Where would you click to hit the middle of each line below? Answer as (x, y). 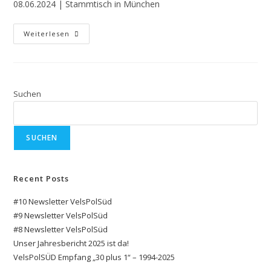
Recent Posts (41, 178)
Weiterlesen (47, 34)
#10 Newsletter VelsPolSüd (63, 201)
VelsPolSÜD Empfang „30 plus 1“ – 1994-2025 (94, 257)
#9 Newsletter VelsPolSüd (61, 215)
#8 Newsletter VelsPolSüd (61, 229)
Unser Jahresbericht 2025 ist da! (71, 243)
